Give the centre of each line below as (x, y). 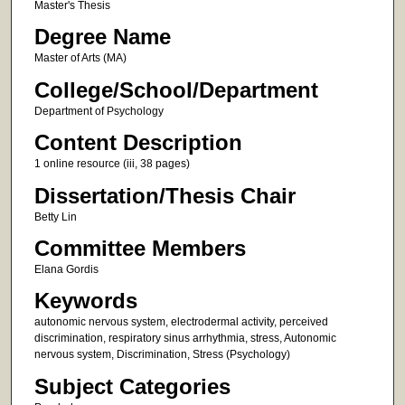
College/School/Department (176, 89)
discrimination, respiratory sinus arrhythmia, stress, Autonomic (185, 339)
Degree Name (102, 37)
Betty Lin (55, 217)
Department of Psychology (99, 111)
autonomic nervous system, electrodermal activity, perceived (181, 322)
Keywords (85, 301)
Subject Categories (132, 386)
